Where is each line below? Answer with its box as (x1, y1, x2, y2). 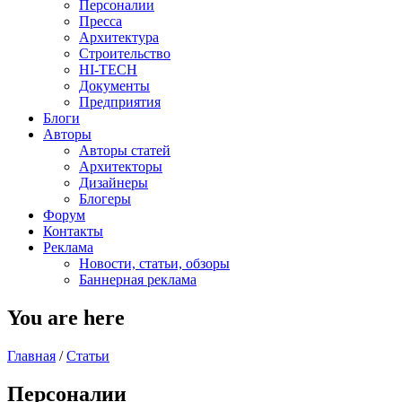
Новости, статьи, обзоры (79, 256, 230, 271)
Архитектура (79, 30, 159, 45)
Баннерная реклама (79, 272, 197, 287)
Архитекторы (79, 159, 162, 174)
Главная (7, 347, 56, 363)
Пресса (79, 13, 122, 29)
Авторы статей (79, 143, 170, 158)
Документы (79, 78, 150, 93)
